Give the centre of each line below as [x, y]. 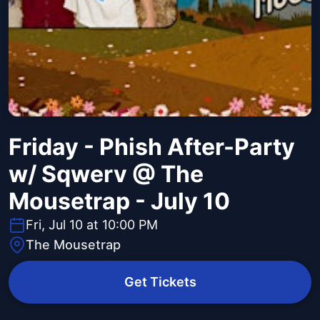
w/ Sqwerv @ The [106, 174]
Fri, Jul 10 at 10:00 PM [92, 225]
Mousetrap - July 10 [119, 201]
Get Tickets [160, 282]
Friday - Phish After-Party [152, 147]
